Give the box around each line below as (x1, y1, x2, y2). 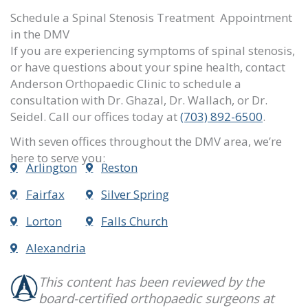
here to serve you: (10, 150, 105, 166)
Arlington (25, 159, 77, 175)
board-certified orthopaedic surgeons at (38, 289, 275, 307)
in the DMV (10, 25, 69, 42)
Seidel (10, 108, 43, 124)
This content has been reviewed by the (38, 272, 265, 290)
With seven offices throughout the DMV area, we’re (10, 133, 282, 150)
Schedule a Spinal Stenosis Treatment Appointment (10, 9, 292, 25)
